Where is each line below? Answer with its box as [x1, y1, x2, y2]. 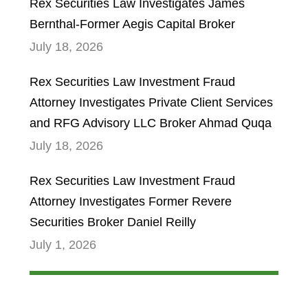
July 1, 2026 [29, 238, 96, 252]
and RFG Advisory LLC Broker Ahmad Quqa [29, 116, 272, 130]
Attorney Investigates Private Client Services [29, 96, 273, 109]
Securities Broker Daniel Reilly [29, 215, 196, 229]
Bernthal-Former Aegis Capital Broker [29, 17, 235, 31]
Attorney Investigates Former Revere [29, 195, 232, 208]
